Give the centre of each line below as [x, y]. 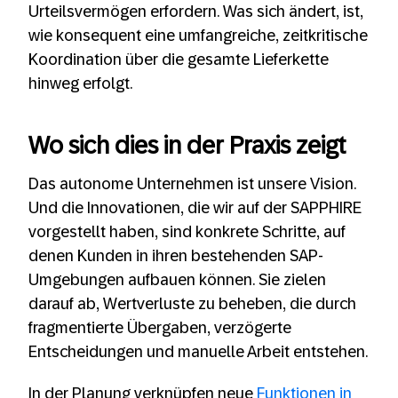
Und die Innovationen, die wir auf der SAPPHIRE [195, 207]
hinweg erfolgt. [80, 84]
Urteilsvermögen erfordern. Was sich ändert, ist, [196, 12]
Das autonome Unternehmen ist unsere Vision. [192, 183]
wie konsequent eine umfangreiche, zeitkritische [198, 36]
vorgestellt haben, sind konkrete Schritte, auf [187, 231]
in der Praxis [227, 145]
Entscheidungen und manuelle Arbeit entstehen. [198, 351]
